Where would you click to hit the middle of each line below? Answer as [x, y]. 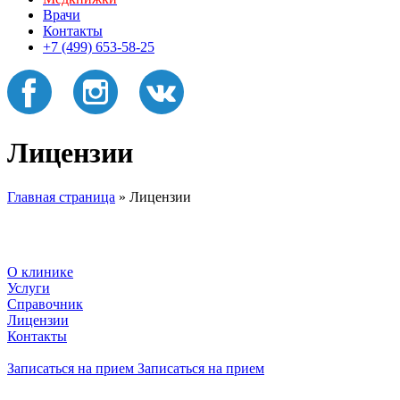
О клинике [40, 271]
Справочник [45, 304]
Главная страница [61, 196]
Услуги [29, 287]
